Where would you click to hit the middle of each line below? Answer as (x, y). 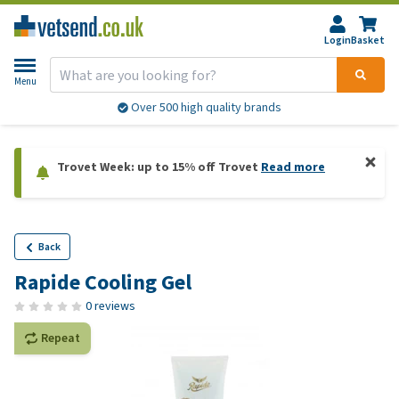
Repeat (61, 338)
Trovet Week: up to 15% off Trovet (159, 167)
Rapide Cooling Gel (103, 282)
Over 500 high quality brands (205, 108)
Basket (368, 40)
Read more (293, 167)
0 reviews (110, 306)
